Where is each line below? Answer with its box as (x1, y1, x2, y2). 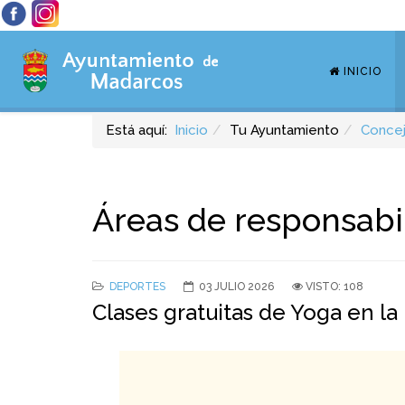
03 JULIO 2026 (199, 280, 274, 293)
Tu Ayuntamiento (230, 122, 339, 138)
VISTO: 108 (306, 280, 363, 293)
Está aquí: (106, 122, 174, 138)
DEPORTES (109, 280, 165, 293)
